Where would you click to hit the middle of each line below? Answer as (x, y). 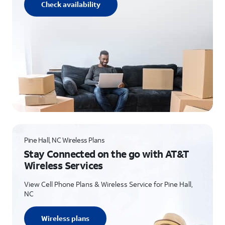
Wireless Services (64, 165)
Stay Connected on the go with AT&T (106, 154)
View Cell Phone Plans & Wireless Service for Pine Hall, (108, 184)
